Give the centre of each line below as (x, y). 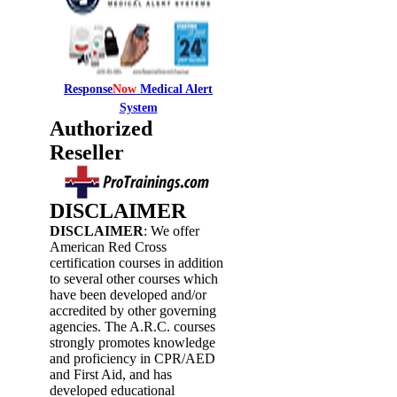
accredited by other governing (133, 311)
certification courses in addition (136, 263)
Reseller (87, 153)
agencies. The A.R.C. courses (132, 327)
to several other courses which (134, 279)
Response (88, 90)
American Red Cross (108, 247)
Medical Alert (176, 90)
